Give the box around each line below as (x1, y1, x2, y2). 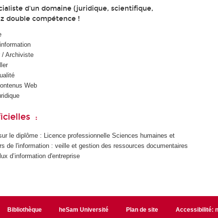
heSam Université (59, 206, 109, 213)
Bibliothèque (7, 206, 42, 213)
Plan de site (126, 206, 159, 213)
